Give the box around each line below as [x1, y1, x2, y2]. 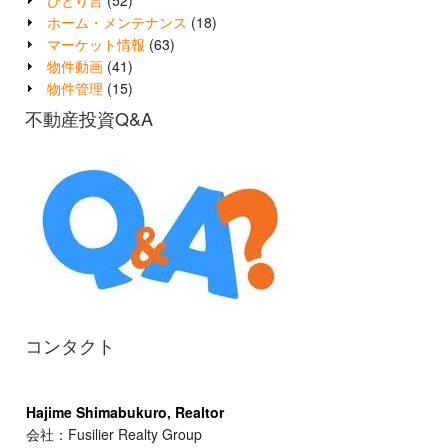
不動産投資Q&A [25, 105, 153, 132]
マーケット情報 [47, 34, 145, 55]
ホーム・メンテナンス [47, 12, 187, 33]
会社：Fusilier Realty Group [26, 424, 202, 445]
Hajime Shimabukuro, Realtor [26, 402, 224, 423]
